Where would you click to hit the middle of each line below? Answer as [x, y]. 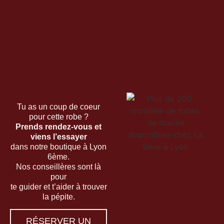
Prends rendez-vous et [58, 127]
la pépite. [58, 197]
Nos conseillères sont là [58, 167]
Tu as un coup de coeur [58, 107]
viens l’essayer [58, 137]
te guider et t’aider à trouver [58, 187]
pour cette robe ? [58, 117]
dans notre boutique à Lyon [58, 147]
